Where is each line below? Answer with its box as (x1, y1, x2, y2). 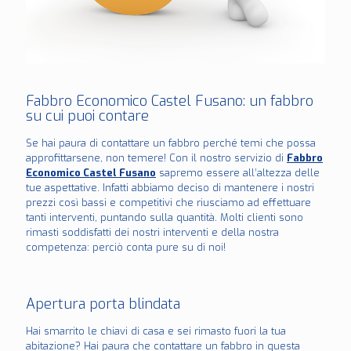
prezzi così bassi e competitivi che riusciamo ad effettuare (26, 196, 311, 210)
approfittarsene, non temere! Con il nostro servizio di (26, 151, 287, 165)
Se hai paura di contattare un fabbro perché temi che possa (26, 136, 316, 150)
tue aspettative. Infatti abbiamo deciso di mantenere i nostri (26, 181, 314, 195)
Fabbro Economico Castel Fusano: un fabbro (26, 92, 313, 111)
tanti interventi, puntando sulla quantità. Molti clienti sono (26, 211, 303, 225)
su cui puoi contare (26, 107, 149, 126)
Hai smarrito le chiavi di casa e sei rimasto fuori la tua (26, 324, 286, 338)
